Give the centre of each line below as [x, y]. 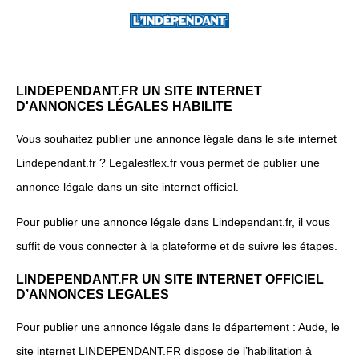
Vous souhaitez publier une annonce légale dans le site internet [176, 139]
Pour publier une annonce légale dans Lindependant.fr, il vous [173, 222]
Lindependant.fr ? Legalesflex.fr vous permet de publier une [168, 163]
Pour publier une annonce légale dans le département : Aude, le [178, 327]
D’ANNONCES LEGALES [93, 294]
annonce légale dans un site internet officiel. [127, 187]
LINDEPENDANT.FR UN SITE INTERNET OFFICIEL [170, 278]
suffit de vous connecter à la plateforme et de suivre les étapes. [177, 246]
